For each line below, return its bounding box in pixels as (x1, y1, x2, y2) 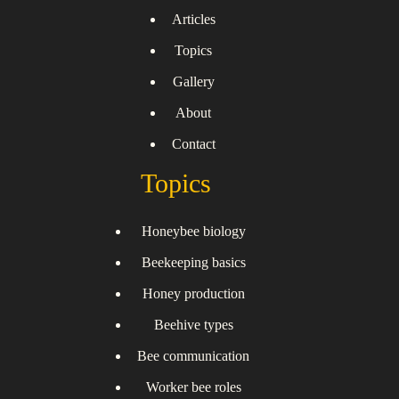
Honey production (142, 286, 245, 302)
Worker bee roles (145, 379, 241, 395)
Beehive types (153, 317, 233, 333)
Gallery (172, 74, 215, 90)
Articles (171, 12, 216, 28)
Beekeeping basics (141, 255, 246, 271)
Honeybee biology (141, 224, 246, 240)
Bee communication (137, 348, 250, 364)
